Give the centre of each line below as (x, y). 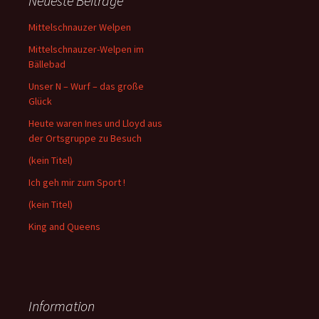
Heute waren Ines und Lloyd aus (95, 123)
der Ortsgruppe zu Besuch (85, 138)
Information (62, 305)
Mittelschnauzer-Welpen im (86, 49)
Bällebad (47, 64)
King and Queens (64, 226)
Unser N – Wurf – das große (86, 86)
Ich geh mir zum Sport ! (77, 182)
